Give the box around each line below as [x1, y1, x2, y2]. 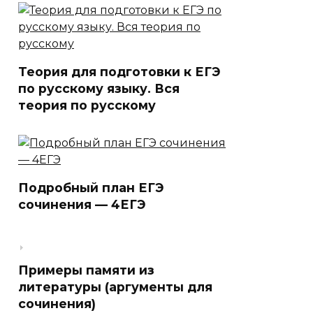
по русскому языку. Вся [18, 81, 180, 96]
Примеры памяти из [18, 263, 154, 277]
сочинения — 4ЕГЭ [18, 197, 145, 212]
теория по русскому [18, 98, 156, 112]
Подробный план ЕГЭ [18, 180, 163, 195]
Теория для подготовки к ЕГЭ [18, 64, 220, 79]
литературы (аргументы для [18, 279, 212, 294]
